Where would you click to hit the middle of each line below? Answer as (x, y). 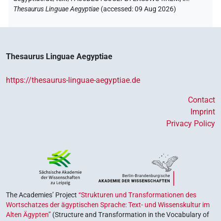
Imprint (203, 111)
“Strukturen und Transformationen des (137, 195)
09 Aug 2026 (154, 9)
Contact (202, 100)
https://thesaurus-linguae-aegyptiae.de (73, 80)
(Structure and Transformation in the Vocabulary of (130, 214)
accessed (117, 9)
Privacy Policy (191, 123)
